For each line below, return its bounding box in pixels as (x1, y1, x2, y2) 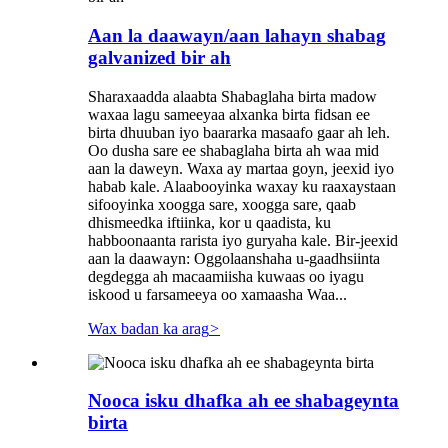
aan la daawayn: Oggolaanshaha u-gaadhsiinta (88, 249, 380, 267)
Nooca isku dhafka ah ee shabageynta (88, 390, 399, 412)
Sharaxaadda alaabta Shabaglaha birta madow (88, 87, 377, 105)
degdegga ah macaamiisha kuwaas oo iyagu (88, 267, 364, 285)
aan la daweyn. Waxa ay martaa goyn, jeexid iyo (88, 159, 394, 177)
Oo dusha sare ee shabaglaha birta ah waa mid (88, 141, 379, 159)
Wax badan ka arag (88, 319, 209, 337)
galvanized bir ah (88, 46, 231, 68)
